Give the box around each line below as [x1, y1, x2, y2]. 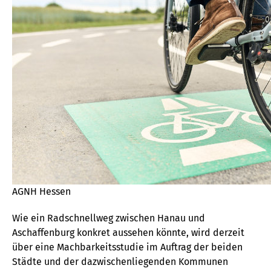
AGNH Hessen [12, 186, 71, 197]
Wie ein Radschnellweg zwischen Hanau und [12, 212, 205, 224]
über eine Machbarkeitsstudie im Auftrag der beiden [12, 241, 243, 253]
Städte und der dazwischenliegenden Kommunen [12, 256, 228, 267]
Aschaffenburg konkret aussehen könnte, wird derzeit [12, 227, 244, 238]
